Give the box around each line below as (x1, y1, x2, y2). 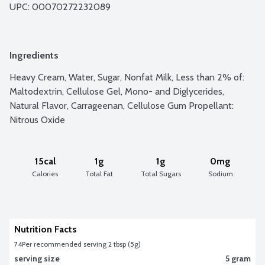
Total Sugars (140, 169, 181, 178)
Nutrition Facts (14, 223, 77, 235)
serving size (14, 253, 60, 264)
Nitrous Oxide (9, 114, 65, 125)
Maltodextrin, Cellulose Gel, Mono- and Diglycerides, (9, 85, 224, 97)
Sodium (208, 169, 233, 178)
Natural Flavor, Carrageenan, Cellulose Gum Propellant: (9, 99, 234, 111)
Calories (32, 169, 59, 178)
